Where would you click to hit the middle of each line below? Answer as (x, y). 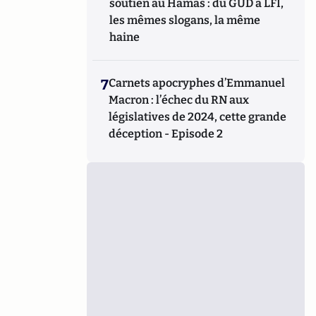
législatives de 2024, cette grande (198, 117)
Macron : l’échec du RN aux (179, 100)
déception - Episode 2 (166, 134)
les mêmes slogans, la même (185, 20)
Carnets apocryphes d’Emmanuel (197, 83)
